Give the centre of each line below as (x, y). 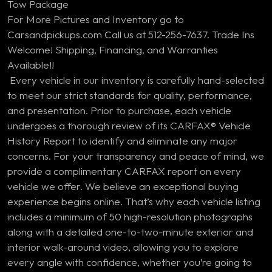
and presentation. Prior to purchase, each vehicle (119, 110)
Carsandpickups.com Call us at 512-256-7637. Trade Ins (131, 34)
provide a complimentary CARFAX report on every (124, 171)
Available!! (31, 65)
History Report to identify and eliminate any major (122, 141)
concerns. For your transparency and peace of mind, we (136, 156)
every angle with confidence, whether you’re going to (130, 262)
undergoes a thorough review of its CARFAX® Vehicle (129, 125)
